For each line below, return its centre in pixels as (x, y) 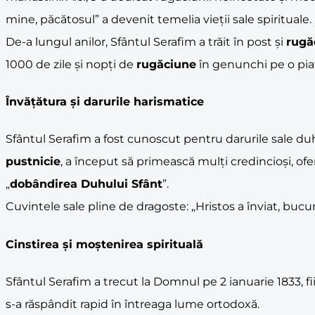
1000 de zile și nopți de (71, 64)
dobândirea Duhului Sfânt (86, 184)
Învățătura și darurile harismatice (105, 102)
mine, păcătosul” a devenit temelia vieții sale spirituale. (159, 19)
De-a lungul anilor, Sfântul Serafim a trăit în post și (146, 41)
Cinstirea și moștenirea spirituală (104, 244)
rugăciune (166, 64)
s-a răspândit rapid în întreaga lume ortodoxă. (133, 304)
